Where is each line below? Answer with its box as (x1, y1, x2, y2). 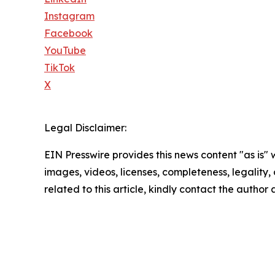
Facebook (44, 27, 93, 40)
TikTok (44, 61, 75, 74)
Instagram (44, 10, 95, 23)
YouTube (44, 44, 86, 57)
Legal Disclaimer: (44, 122, 126, 134)
